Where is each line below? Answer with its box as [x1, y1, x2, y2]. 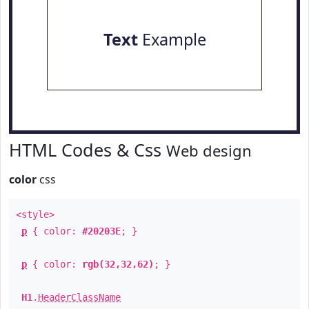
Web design [166, 140, 252, 161]
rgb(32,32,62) [82, 259, 154, 270]
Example [137, 28, 206, 50]
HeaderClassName [38, 292, 121, 303]
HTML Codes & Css [9, 138, 166, 161]
